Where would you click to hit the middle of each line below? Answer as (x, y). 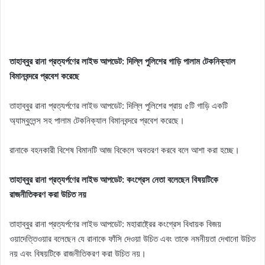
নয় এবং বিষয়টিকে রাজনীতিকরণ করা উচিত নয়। (78, 254)
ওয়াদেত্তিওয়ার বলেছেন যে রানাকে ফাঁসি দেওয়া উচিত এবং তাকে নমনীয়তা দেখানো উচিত (132, 239)
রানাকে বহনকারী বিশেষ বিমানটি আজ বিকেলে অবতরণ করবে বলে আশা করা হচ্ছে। (125, 150)
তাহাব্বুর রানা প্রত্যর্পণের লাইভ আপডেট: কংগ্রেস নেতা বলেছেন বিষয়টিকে (114, 180)
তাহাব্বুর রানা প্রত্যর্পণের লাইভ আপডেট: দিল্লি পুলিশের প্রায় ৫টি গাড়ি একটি (119, 106)
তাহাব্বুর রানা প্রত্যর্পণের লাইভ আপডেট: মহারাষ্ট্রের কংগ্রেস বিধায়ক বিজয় (115, 224)
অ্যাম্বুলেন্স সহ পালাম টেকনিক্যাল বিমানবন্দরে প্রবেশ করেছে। (97, 121)
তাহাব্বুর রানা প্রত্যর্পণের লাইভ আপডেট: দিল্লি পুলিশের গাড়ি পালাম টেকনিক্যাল (122, 62)
